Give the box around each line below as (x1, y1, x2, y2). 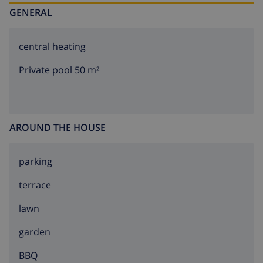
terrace (19, 178, 51, 192)
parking (19, 155, 52, 168)
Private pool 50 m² (19, 63, 100, 77)
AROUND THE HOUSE (9, 121, 106, 134)
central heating (19, 40, 86, 53)
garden (19, 225, 50, 239)
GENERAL (9, 6, 52, 19)
